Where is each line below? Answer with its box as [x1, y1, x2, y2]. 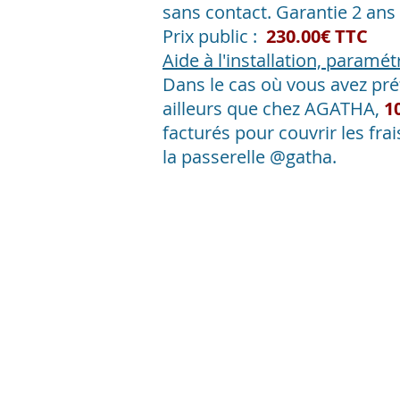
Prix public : [162, 24, 266, 48]
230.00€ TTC [266, 24, 368, 48]
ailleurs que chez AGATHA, [162, 96, 384, 121]
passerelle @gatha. [181, 145, 337, 169]
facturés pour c [162, 121, 287, 145]
